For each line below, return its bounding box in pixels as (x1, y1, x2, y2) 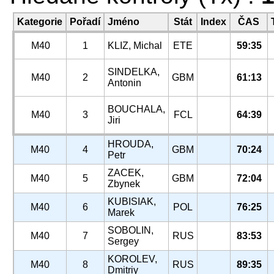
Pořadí (70, 17, 100, 27)
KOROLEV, (108, 254, 157, 264)
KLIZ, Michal (108, 40, 162, 51)
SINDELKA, (108, 67, 160, 77)
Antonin (108, 78, 141, 88)
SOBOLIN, (108, 225, 154, 235)
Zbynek (108, 179, 140, 189)
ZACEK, (108, 168, 144, 178)
